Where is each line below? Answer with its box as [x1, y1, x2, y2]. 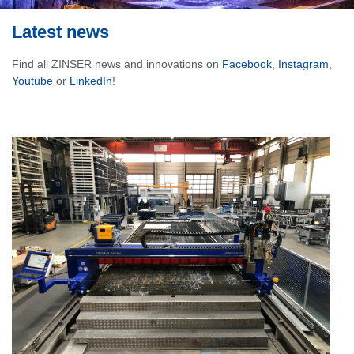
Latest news [12, 22, 109, 43]
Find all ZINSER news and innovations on [12, 58, 222, 71]
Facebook [222, 58, 272, 71]
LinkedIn [70, 74, 112, 88]
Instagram [278, 58, 329, 71]
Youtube [12, 74, 53, 88]
